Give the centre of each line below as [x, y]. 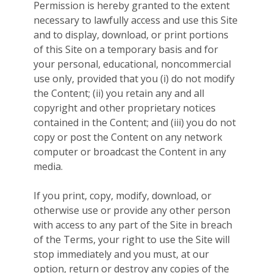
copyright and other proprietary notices [125, 108]
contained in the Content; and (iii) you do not [135, 123]
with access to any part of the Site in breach [133, 225]
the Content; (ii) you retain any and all [119, 94]
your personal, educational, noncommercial [132, 64]
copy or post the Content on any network [128, 137]
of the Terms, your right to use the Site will [132, 240]
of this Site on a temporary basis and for [126, 50]
